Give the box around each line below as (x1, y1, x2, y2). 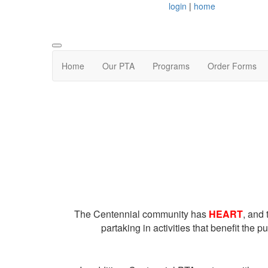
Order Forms (208, 60, 257, 72)
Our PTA (102, 60, 135, 72)
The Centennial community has (74, 207, 209, 221)
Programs (153, 60, 190, 72)
